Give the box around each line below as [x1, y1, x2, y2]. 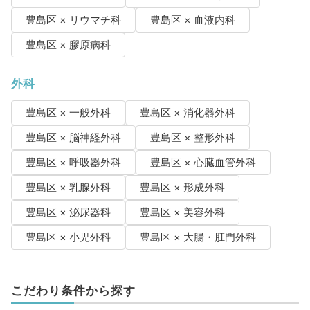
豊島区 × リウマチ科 [25, 14, 121, 27]
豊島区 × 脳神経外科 [25, 131, 121, 145]
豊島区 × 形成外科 [139, 181, 225, 194]
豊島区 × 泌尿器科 [25, 206, 111, 219]
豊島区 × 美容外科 [139, 206, 225, 219]
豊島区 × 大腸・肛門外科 [139, 231, 256, 244]
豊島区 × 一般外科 [25, 107, 111, 120]
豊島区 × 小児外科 [25, 231, 111, 244]
